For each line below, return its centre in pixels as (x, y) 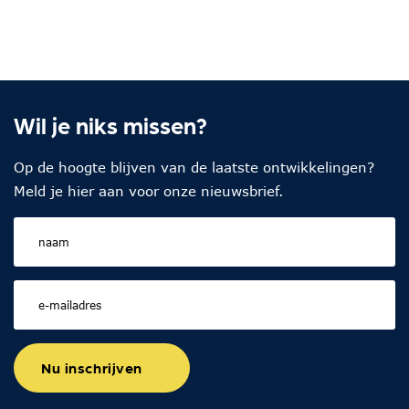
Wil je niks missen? (110, 125)
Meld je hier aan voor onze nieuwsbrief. (148, 191)
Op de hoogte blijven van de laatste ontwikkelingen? (194, 167)
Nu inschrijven (92, 367)
